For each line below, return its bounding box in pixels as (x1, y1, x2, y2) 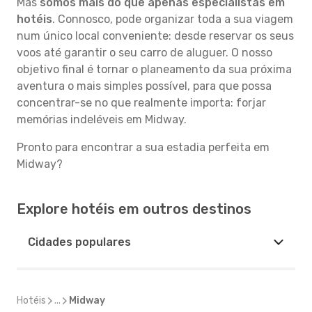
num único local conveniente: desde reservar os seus (17, 29, 294, 42)
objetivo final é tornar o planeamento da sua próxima (17, 63, 292, 76)
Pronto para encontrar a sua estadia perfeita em (17, 141, 270, 154)
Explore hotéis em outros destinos (17, 201, 251, 217)
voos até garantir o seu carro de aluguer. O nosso (17, 46, 272, 59)
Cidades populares (28, 235, 131, 249)
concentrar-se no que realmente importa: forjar (17, 96, 266, 109)
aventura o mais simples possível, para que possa (17, 79, 272, 93)
